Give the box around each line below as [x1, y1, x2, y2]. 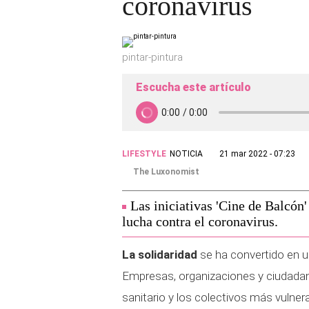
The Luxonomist [133, 167, 199, 177]
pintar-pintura [122, 51, 183, 63]
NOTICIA [170, 149, 203, 159]
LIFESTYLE [122, 149, 166, 159]
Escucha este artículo [136, 81, 251, 94]
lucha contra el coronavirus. [122, 214, 278, 229]
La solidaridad [122, 248, 197, 261]
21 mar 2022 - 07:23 [219, 149, 295, 159]
